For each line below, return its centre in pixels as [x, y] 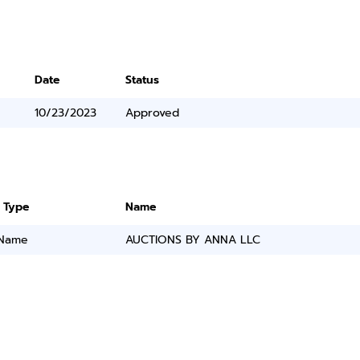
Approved [153, 113]
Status [143, 80]
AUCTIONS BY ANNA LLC [193, 240]
